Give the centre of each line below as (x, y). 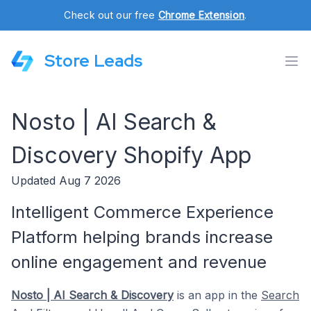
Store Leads (93, 61)
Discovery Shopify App (131, 155)
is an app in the (217, 295)
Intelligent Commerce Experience (142, 212)
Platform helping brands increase (142, 237)
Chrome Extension (201, 15)
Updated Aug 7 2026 (66, 180)
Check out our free (111, 15)
